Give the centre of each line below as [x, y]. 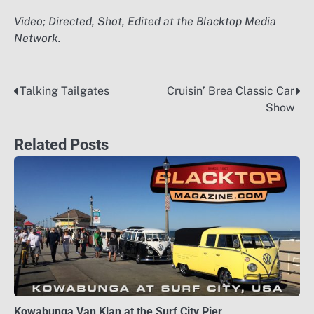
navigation [53, 120]
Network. [37, 38]
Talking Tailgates [64, 90]
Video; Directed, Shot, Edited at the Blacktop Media [145, 21]
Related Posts [61, 144]
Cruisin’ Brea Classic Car [231, 90]
